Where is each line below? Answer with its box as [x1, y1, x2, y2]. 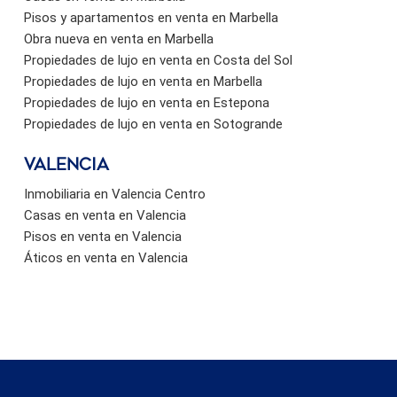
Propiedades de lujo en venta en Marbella [24, 73, 262, 90]
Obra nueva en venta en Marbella [24, 30, 214, 47]
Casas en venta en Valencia [24, 206, 186, 223]
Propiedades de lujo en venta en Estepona [24, 94, 269, 111]
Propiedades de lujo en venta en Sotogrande [24, 115, 283, 132]
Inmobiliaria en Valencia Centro [24, 185, 206, 202]
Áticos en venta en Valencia [24, 249, 188, 266]
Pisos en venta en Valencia [24, 228, 182, 245]
